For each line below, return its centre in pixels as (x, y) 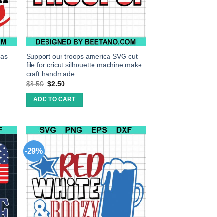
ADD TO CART (54, 100)
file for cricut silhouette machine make (84, 65)
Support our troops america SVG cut (82, 56)
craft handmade (51, 74)
